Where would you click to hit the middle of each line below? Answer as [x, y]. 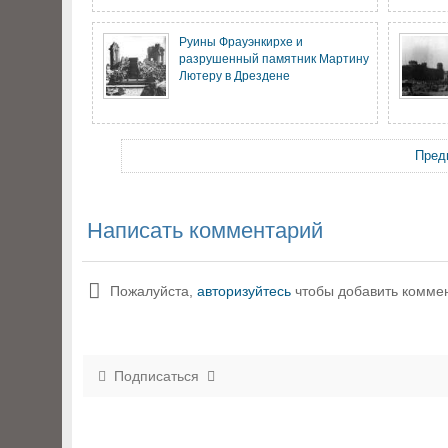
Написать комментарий [205, 230]
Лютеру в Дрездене [234, 75]
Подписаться [156, 376]
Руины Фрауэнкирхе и [241, 41]
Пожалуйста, [153, 291]
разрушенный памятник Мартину [274, 58]
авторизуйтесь [244, 291]
